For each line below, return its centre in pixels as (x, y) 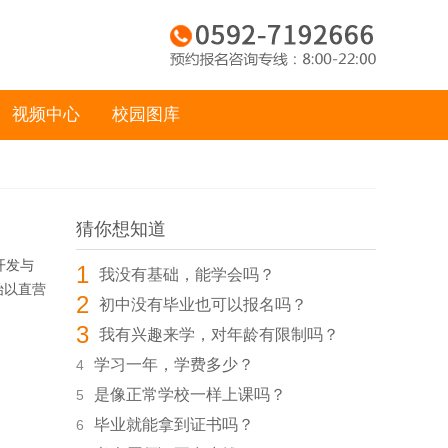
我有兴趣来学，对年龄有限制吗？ (219, 334)
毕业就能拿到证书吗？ (174, 424)
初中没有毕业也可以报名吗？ (203, 304)
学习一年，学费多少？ (174, 364)
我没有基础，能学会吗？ (187, 274)
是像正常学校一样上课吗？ (190, 394)
